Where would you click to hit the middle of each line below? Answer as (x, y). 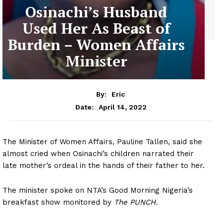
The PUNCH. (136, 202)
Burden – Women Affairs (96, 45)
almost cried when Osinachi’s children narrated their (98, 153)
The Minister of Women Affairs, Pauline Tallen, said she (102, 141)
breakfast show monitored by (58, 202)
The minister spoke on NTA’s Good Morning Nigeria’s (98, 190)
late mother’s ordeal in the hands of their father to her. (104, 165)
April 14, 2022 (123, 107)
